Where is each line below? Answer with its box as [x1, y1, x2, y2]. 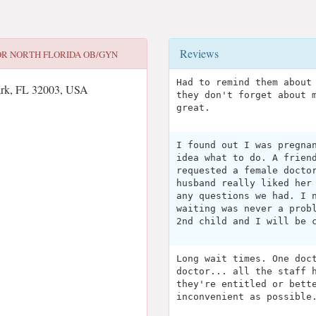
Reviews [180, 46, 219, 61]
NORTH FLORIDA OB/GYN [10, 48, 118, 61]
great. [176, 102, 210, 113]
